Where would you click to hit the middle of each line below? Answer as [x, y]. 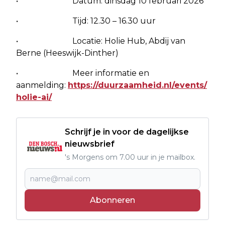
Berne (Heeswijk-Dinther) [67, 53]
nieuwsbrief [90, 144]
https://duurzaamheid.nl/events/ [137, 85]
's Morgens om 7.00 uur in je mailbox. [130, 157]
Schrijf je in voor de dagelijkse [127, 132]
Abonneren [113, 200]
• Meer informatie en [83, 73]
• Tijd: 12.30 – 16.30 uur [86, 21]
